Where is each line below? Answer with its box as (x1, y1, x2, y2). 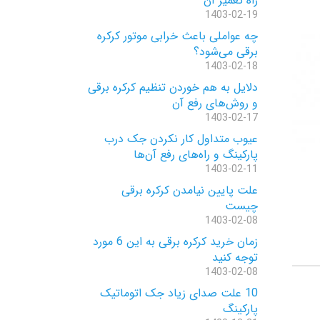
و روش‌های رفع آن (172, 94, 258, 112)
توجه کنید (212, 249, 258, 266)
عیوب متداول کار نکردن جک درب (104, 130, 258, 148)
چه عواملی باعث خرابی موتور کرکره (97, 27, 258, 45)
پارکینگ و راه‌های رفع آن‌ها (134, 146, 258, 164)
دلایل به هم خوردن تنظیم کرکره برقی (88, 79, 258, 96)
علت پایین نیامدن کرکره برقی (121, 181, 258, 199)
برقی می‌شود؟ (194, 43, 258, 61)
